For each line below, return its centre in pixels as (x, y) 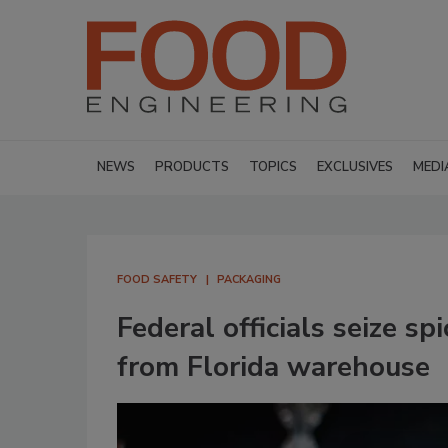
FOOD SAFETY (157, 279)
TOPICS (273, 167)
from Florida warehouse (273, 367)
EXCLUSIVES (355, 167)
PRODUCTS (192, 167)
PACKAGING (249, 279)
